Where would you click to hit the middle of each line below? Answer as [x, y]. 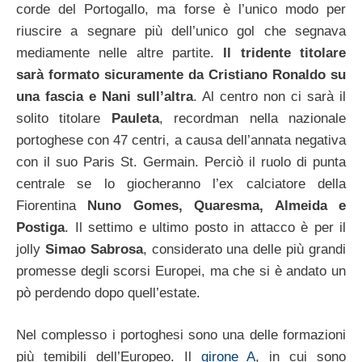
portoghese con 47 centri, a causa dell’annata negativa [181, 140]
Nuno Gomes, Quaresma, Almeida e [217, 205]
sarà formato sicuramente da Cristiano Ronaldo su [181, 74]
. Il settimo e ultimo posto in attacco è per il [205, 227]
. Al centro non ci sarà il [269, 96]
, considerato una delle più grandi [244, 249]
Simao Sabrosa [94, 249]
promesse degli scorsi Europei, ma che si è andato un [181, 271]
